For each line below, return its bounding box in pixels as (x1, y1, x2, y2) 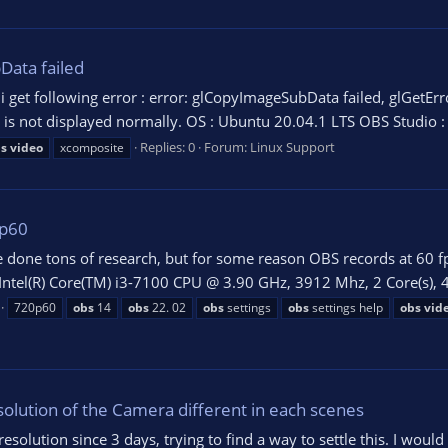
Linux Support (250, 137, 335, 156)
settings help (309, 299, 383, 317)
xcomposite (60, 138, 124, 156)
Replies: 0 (140, 137, 195, 156)
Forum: (204, 137, 250, 156)
